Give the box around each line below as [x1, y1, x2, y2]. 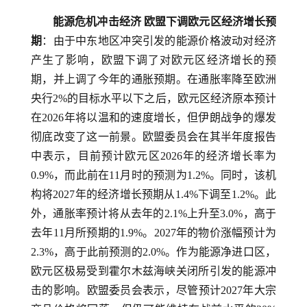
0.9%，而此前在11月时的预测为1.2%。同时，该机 [31, 169, 276, 181]
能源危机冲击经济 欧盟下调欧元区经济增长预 [53, 16, 276, 27]
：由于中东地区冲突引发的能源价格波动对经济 [42, 35, 277, 47]
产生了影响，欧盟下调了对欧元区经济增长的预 [31, 54, 276, 66]
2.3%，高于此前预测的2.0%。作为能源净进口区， [31, 246, 276, 258]
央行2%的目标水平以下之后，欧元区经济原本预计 [31, 93, 276, 104]
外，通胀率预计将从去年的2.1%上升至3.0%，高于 [31, 208, 276, 219]
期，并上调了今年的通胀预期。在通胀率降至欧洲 [31, 73, 276, 85]
